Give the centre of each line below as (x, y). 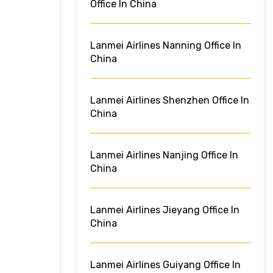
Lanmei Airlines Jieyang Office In (165, 210)
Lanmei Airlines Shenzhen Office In (170, 101)
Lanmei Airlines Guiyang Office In (165, 265)
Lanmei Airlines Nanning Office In (166, 46)
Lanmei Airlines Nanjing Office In (164, 155)
